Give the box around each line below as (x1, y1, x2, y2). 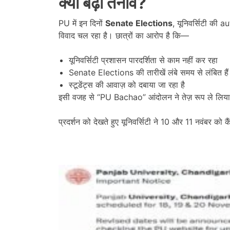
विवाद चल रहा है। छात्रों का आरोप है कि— (59, 30, 189, 41)
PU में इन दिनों (59, 17, 105, 28)
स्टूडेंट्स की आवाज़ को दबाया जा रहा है (69, 79, 185, 90)
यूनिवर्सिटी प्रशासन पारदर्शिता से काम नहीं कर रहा (69, 54, 218, 65)
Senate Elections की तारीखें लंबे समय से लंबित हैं (69, 67, 228, 78)
